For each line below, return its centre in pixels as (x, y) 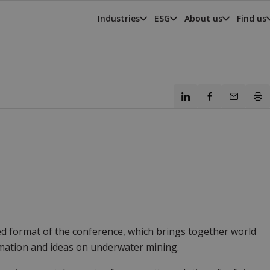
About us (203, 18)
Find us (252, 18)
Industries (119, 18)
